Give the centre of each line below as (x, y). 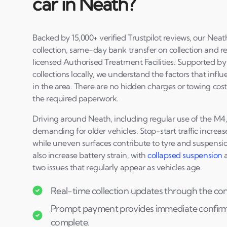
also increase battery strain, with (90, 155)
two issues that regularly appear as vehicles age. (117, 167)
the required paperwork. (75, 98)
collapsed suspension (185, 155)
